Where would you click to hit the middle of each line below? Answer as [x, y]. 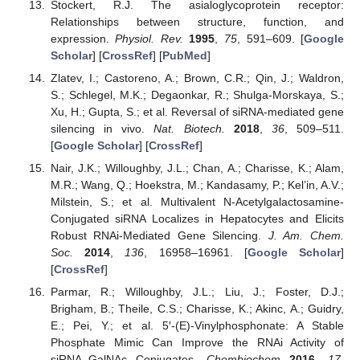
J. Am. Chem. [306, 235]
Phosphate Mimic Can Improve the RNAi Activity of [197, 342]
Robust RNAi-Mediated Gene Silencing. [159, 235]
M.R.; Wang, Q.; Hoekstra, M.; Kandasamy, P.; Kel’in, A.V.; [197, 184]
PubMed [184, 55]
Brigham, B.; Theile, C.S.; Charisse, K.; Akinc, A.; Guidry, [197, 308]
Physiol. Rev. [149, 38]
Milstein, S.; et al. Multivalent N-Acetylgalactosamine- [197, 201]
